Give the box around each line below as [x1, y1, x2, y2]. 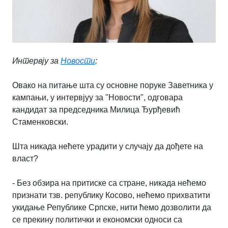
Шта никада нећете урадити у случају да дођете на [12, 141, 203, 151]
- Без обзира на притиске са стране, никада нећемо [12, 178, 206, 187]
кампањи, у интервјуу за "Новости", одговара [12, 93, 183, 102]
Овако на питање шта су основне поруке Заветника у [12, 80, 213, 90]
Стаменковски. [12, 117, 68, 126]
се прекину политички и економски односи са [12, 215, 182, 224]
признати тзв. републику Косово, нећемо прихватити [12, 190, 210, 199]
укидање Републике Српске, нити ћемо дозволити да [12, 203, 211, 212]
